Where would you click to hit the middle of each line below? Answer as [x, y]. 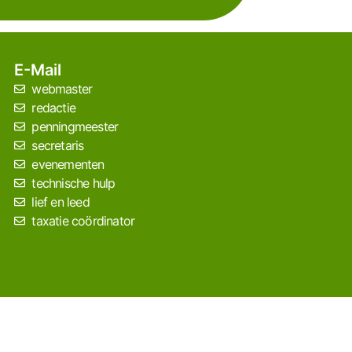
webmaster [62, 89]
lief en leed [60, 202]
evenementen [68, 165]
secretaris [58, 146]
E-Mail [37, 70]
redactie [54, 108]
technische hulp [73, 183]
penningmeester [75, 127]
